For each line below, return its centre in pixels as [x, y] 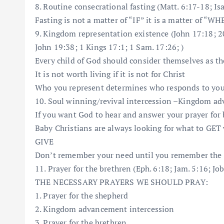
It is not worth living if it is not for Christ [110, 74]
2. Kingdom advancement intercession [105, 209]
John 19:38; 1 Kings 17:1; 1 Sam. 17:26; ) [109, 47]
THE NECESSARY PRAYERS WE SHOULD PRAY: [121, 182]
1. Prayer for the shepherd [82, 195]
